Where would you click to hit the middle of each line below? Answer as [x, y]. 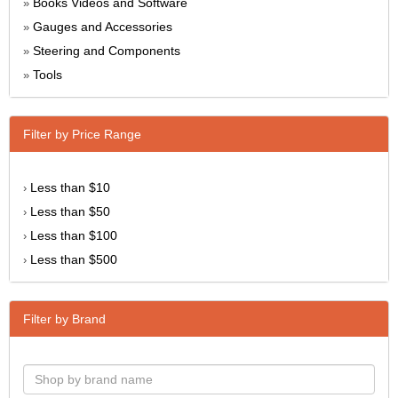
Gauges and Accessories [103, 26]
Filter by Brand [64, 318]
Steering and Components [107, 50]
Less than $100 [74, 235]
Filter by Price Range [82, 134]
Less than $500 [74, 259]
